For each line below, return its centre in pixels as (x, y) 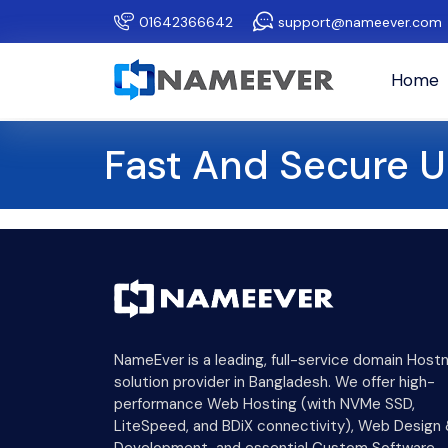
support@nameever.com (360, 21)
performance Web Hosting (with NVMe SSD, (264, 404)
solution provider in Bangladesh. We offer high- (274, 382)
